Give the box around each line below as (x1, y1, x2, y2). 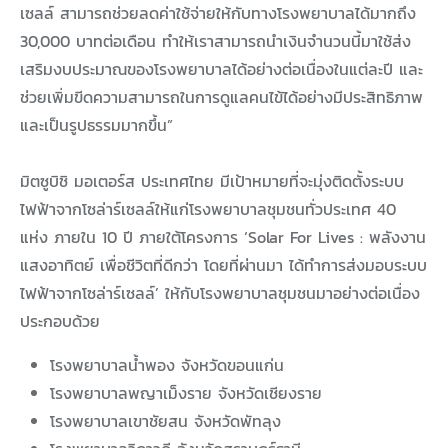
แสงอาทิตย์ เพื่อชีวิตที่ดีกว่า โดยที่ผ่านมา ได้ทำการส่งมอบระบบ (20, 252, 427, 277)
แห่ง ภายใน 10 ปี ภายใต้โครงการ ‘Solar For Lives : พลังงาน (20, 224, 426, 249)
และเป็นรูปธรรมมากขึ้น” (20, 112, 173, 137)
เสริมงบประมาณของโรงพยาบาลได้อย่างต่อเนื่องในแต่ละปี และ (20, 56, 423, 81)
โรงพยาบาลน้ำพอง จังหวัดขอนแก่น (50, 352, 284, 377)
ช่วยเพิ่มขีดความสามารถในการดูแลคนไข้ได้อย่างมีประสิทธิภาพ (20, 84, 423, 109)
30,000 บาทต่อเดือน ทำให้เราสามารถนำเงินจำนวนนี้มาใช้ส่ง (20, 28, 411, 53)
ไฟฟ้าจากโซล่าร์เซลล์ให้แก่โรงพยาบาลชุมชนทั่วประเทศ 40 (20, 196, 396, 221)
